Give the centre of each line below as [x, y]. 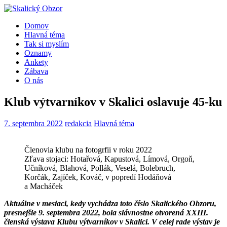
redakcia [78, 123]
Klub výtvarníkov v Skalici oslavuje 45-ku [113, 102]
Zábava [36, 71]
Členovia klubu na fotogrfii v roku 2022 [88, 149]
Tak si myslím [47, 44]
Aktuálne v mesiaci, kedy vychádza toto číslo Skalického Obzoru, [110, 203]
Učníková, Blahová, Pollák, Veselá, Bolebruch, [100, 168]
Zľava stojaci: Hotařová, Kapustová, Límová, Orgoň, [109, 159]
